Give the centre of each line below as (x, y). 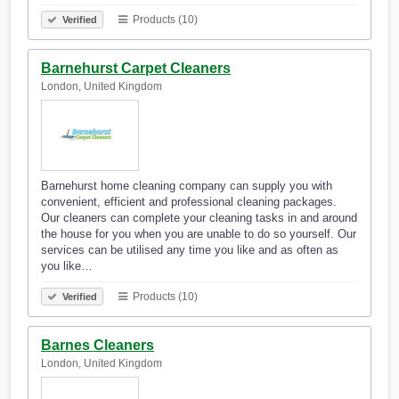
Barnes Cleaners (98, 346)
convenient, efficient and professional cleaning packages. (189, 202)
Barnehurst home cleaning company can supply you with (187, 186)
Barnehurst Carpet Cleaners (136, 69)
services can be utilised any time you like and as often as (190, 250)
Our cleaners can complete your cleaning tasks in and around (199, 218)
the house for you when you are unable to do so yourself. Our (199, 234)
